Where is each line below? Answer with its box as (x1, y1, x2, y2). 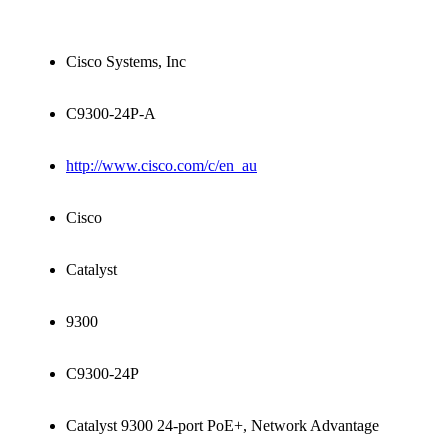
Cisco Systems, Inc (66, 52, 186, 70)
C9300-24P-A (66, 104, 156, 122)
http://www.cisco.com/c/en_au (66, 156, 257, 174)
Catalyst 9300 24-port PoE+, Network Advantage (66, 416, 379, 434)
